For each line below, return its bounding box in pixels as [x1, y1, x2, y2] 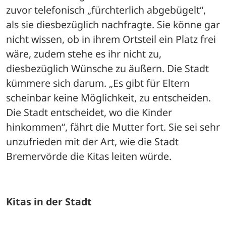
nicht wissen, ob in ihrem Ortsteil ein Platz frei [6, 32, 216, 46]
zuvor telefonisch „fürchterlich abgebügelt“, [6, 3, 206, 17]
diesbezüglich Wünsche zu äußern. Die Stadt [6, 61, 209, 75]
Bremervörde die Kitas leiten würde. [6, 149, 174, 163]
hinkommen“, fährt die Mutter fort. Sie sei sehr [6, 120, 220, 134]
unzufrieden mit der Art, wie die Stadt [6, 134, 179, 148]
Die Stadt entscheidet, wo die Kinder [6, 105, 172, 119]
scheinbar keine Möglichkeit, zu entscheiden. [6, 90, 211, 104]
